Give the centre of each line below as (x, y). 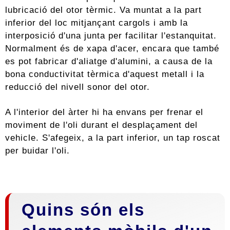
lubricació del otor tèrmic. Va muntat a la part (103, 10)
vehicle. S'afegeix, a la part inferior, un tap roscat (113, 138)
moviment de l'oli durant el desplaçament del (101, 125)
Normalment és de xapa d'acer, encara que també (112, 49)
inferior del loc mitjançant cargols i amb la (97, 23)
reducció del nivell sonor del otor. (78, 87)
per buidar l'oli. (37, 151)
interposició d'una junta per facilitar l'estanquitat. (111, 36)
